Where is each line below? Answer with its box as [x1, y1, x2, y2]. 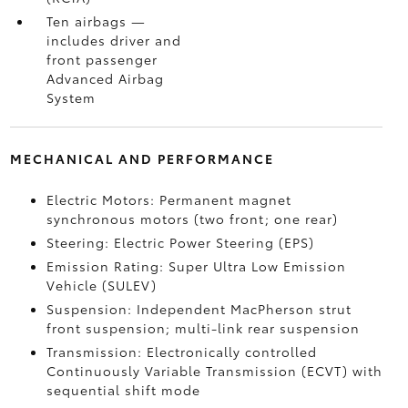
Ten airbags [46, 12, 131, 30]
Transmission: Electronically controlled [46, 342, 317, 361]
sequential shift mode [46, 381, 200, 399]
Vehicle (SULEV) [46, 276, 157, 294]
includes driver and [46, 31, 181, 49]
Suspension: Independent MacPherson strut [46, 300, 352, 318]
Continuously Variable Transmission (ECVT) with [46, 362, 382, 380]
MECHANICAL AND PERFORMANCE [9, 149, 274, 168]
